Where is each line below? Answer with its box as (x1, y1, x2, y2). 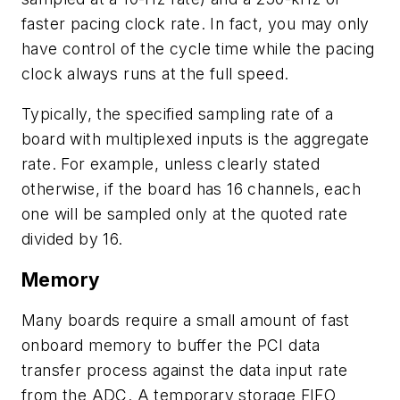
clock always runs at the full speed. (21, 63, 289, 83)
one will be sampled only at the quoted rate (21, 204, 348, 224)
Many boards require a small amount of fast (21, 311, 350, 330)
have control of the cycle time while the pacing (21, 38, 375, 58)
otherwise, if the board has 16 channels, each (21, 179, 361, 199)
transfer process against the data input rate (21, 361, 348, 380)
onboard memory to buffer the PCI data (21, 336, 321, 355)
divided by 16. (21, 229, 123, 249)
